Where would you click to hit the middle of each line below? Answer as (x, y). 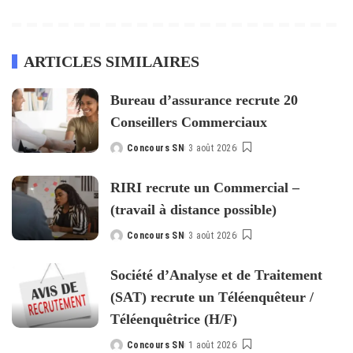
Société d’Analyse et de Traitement (216, 275)
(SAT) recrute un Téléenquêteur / (212, 297)
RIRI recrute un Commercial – (205, 187)
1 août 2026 (213, 345)
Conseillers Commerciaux (189, 122)
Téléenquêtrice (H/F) (174, 319)
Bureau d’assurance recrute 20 (204, 100)
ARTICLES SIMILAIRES (111, 61)
